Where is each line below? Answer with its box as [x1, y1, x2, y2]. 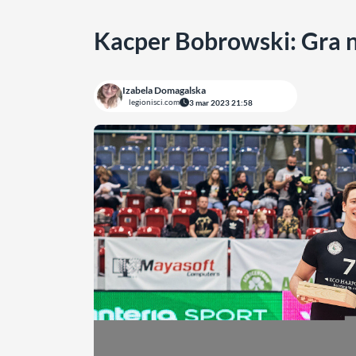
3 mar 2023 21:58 [189, 97, 253, 107]
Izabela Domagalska [122, 84, 206, 96]
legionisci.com [129, 97, 180, 106]
